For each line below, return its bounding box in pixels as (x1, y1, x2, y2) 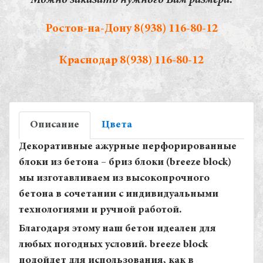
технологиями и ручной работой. (19, 205, 182, 215)
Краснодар (59, 55, 120, 66)
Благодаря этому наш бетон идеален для (19, 224, 216, 234)
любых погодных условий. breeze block (19, 240, 208, 250)
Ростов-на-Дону (45, 23, 134, 35)
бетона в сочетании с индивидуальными (19, 189, 218, 200)
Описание (30, 120, 79, 130)
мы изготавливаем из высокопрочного (19, 173, 210, 184)
